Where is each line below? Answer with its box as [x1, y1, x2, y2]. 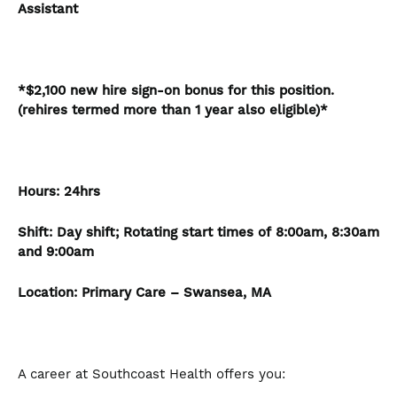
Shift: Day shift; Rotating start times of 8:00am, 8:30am [18, 224, 379, 242]
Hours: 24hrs [18, 183, 100, 201]
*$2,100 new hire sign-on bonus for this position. [18, 82, 334, 100]
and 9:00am [18, 244, 94, 261]
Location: [18, 284, 82, 302]
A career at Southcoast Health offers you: [18, 366, 290, 384]
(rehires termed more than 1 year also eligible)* [18, 102, 328, 120]
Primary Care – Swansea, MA [82, 284, 271, 302]
